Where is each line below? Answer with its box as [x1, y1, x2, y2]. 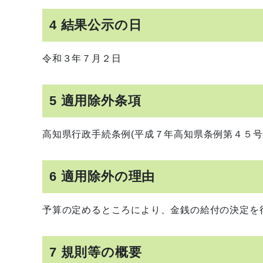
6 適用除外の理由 [49, 169, 156, 184]
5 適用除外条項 [49, 93, 141, 108]
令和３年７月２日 [42, 53, 122, 63]
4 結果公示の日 [49, 18, 142, 32]
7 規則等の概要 [49, 245, 142, 259]
